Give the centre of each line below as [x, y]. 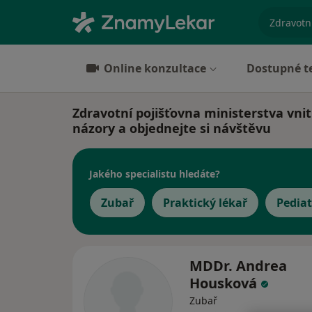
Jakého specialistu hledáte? [155, 173]
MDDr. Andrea [238, 266]
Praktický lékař [205, 203]
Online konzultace [155, 68]
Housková [225, 283]
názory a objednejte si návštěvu [172, 128]
